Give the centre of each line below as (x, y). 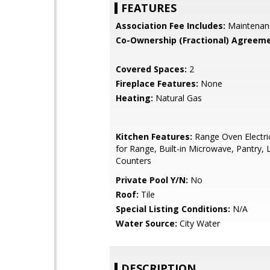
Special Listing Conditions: (173, 209)
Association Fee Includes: (171, 26)
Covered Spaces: (151, 69)
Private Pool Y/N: (152, 180)
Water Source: (146, 223)
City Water (199, 223)
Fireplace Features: (157, 83)
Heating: (134, 98)
